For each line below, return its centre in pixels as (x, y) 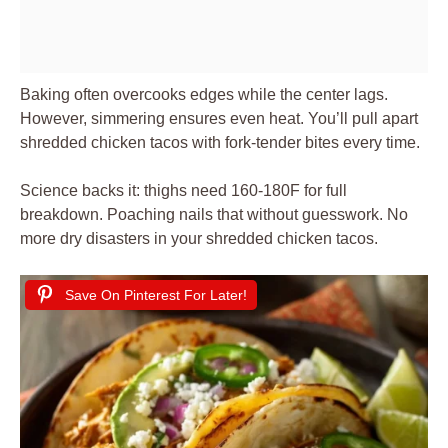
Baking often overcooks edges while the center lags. (204, 94)
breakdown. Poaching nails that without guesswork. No (214, 214)
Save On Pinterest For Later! (156, 294)
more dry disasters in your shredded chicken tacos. (199, 238)
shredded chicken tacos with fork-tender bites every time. (220, 142)
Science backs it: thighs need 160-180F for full (183, 190)
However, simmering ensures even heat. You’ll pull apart (219, 118)
